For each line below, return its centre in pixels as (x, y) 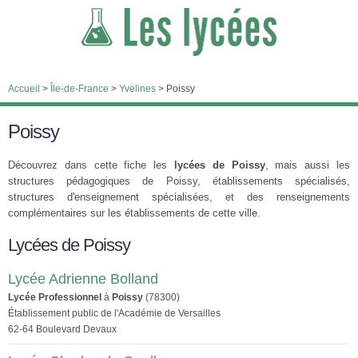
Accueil (24, 89)
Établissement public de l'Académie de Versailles (114, 313)
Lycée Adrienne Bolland (83, 279)
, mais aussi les (308, 165)
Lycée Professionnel (55, 297)
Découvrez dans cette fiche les (91, 165)
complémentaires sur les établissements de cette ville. (134, 213)
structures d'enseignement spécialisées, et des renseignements (179, 197)
